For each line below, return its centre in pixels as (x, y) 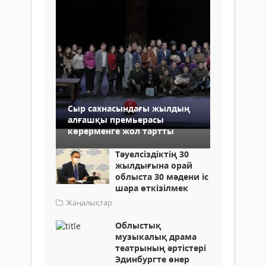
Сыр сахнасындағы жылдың (129, 108)
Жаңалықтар (89, 202)
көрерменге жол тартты (121, 131)
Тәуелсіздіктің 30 (152, 154)
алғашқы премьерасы (116, 119)
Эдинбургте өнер (152, 259)
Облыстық (138, 225)
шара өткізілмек (152, 188)
